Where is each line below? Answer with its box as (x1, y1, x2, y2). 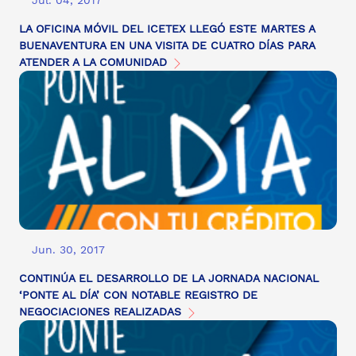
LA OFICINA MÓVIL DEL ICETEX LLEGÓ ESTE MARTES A (19, 22, 315, 36)
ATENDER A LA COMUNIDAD (19, 56, 171, 69)
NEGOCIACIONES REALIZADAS (19, 305, 185, 319)
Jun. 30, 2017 (32, 243, 105, 257)
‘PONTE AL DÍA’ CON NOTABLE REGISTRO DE (19, 288, 257, 302)
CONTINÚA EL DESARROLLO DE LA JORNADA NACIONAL (19, 272, 319, 285)
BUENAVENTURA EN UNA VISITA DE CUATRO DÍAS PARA (19, 39, 315, 52)
